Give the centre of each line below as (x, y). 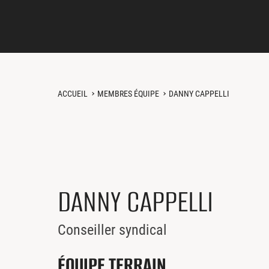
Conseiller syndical (112, 230)
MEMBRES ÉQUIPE (128, 94)
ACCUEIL (73, 94)
